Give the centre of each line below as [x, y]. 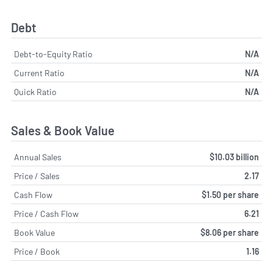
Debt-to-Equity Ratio [53, 54]
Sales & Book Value [63, 130]
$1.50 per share [230, 194]
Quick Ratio [35, 92]
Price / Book [37, 251]
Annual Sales [38, 157]
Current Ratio [39, 73]
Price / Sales [37, 175]
